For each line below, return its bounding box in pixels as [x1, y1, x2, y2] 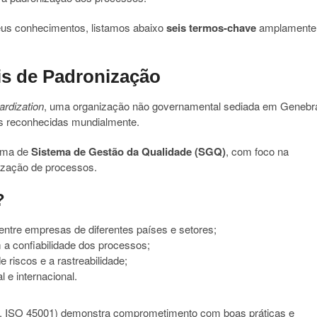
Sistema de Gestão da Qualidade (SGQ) [31, 144, 226, 159]
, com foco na [226, 144, 289, 158]
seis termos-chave [166, 20, 256, 35]
